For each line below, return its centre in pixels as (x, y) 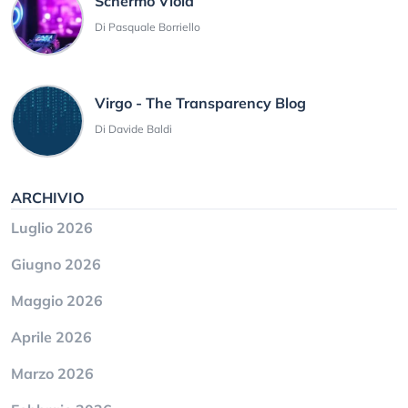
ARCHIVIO (48, 198)
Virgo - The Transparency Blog (200, 103)
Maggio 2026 (57, 301)
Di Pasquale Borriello (148, 27)
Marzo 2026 (52, 373)
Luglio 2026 (52, 228)
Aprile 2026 (51, 337)
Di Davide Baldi (133, 129)
